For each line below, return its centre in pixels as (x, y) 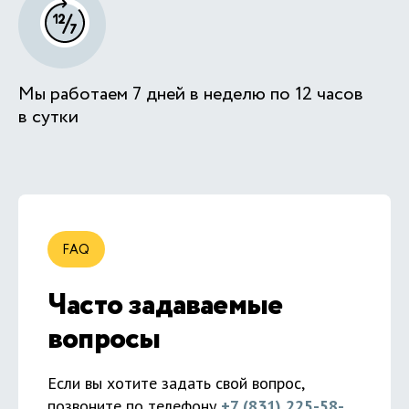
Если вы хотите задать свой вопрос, (176, 383)
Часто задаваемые (165, 305)
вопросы (104, 339)
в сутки (48, 116)
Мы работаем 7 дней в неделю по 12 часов (191, 94)
